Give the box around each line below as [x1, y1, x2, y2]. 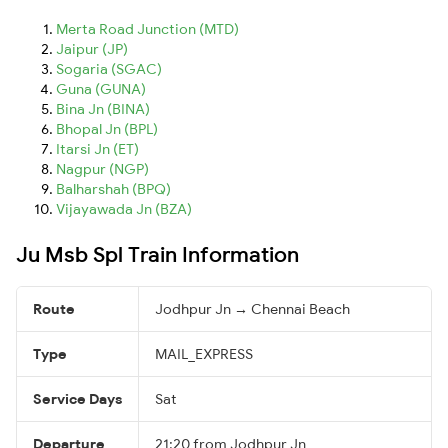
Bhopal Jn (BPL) [56, 119, 158, 138]
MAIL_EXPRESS [155, 344, 253, 363]
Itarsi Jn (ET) [56, 139, 139, 158]
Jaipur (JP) [56, 39, 128, 58]
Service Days [33, 389, 122, 408]
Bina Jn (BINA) [56, 99, 150, 118]
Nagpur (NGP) [56, 159, 149, 178]
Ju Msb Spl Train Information [16, 240, 299, 267]
